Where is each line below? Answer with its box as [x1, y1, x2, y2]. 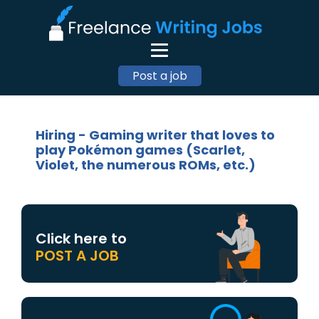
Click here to [36, 229, 127, 249]
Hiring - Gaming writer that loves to [36, 126, 275, 144]
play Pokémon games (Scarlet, [36, 141, 245, 159]
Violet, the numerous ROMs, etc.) [36, 156, 256, 174]
